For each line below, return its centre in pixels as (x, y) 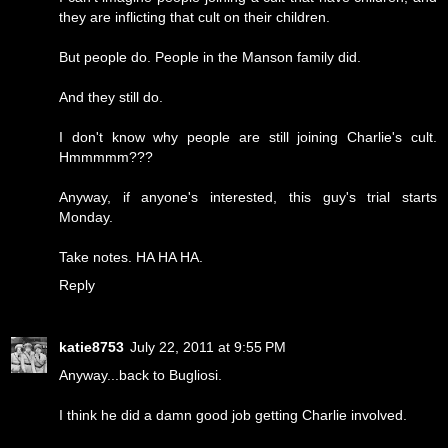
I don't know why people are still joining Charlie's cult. (248, 137)
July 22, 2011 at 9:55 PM (208, 347)
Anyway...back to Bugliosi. (140, 375)
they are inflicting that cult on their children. (194, 17)
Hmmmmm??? (106, 157)
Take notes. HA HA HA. (131, 257)
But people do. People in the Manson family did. (210, 57)
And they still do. (111, 97)
